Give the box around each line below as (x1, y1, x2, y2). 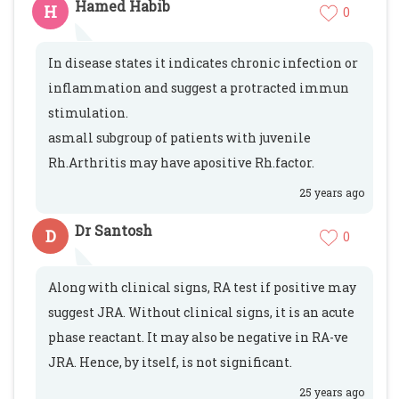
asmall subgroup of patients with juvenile (48, 129, 311, 146)
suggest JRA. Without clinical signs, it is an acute (48, 304, 354, 321)
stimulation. (48, 104, 128, 121)
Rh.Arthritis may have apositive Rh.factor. (48, 154, 314, 171)
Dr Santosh (75, 221, 152, 240)
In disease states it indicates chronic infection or (48, 54, 358, 71)
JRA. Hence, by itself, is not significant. (48, 354, 292, 370)
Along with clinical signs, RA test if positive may (48, 279, 356, 296)
